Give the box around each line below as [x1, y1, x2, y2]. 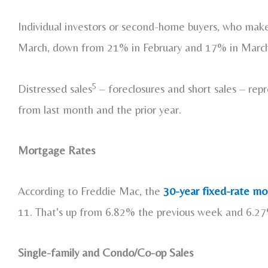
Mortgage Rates [18, 143, 95, 157]
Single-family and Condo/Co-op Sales [18, 246, 193, 260]
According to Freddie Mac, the [18, 184, 163, 198]
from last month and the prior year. [18, 102, 181, 116]
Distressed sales [18, 81, 92, 95]
